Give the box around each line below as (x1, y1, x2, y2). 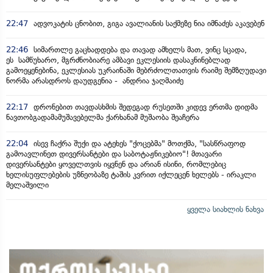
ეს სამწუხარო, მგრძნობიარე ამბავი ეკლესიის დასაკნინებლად (6, 55, 230, 65)
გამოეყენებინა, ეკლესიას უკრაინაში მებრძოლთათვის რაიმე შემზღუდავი (6, 65, 266, 75)
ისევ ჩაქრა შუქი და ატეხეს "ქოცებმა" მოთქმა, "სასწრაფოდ (31, 138, 246, 148)
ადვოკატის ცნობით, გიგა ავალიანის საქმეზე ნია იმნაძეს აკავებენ (31, 18, 264, 28)
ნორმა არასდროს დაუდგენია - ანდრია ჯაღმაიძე (6, 76, 183, 85)
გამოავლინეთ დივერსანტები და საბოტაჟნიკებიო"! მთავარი (6, 149, 222, 158)
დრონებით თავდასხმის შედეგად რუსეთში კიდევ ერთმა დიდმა (31, 102, 258, 112)
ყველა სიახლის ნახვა (187, 204, 264, 214)
